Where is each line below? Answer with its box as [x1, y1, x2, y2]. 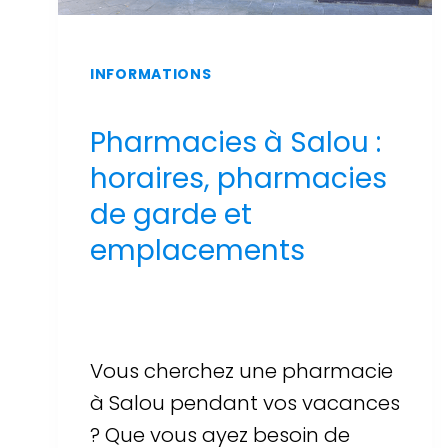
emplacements [90, 230, 305, 270]
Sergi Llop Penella [118, 285, 252, 309]
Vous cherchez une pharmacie [90, 356, 393, 385]
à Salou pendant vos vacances [90, 388, 400, 417]
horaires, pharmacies [90, 158, 387, 198]
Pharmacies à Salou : [90, 122, 381, 162]
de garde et [90, 194, 252, 234]
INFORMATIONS [90, 63, 212, 84]
